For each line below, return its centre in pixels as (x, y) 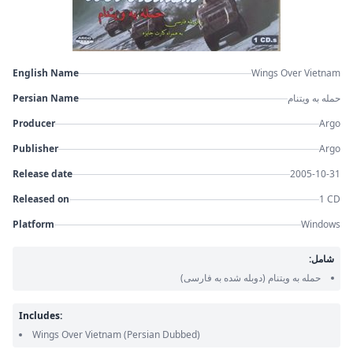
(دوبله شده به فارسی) (223, 278)
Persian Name (46, 98)
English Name (46, 73)
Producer (34, 123)
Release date (43, 174)
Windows (321, 224)
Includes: (41, 316)
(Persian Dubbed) (162, 334)
